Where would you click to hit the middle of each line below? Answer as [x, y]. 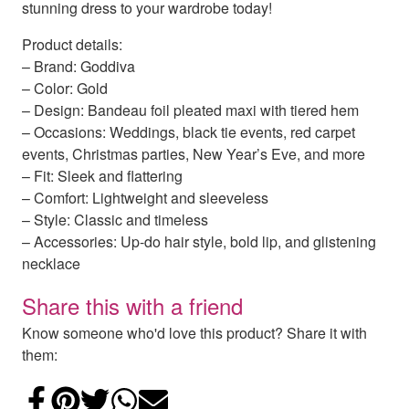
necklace [51, 264]
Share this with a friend [132, 306]
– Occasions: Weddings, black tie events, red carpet [189, 132]
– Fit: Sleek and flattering [102, 176]
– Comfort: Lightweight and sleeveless [145, 198]
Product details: [72, 45]
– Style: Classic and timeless [115, 220]
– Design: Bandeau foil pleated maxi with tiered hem [190, 110]
